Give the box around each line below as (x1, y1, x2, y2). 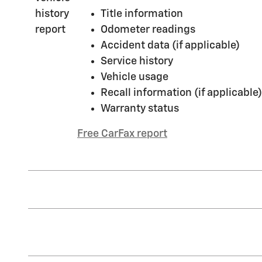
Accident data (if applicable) (101, 40, 240, 51)
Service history (101, 56, 173, 67)
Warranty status (101, 103, 179, 114)
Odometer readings (101, 24, 195, 35)
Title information (101, 8, 183, 19)
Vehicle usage (101, 71, 168, 82)
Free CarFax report (77, 128, 167, 139)
